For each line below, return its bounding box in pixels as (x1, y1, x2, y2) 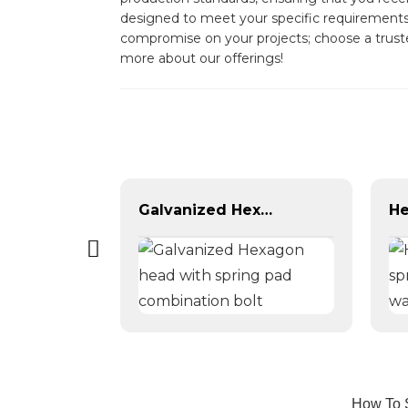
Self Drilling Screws (11, 200, 23, 219)
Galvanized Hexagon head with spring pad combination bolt (260, 200, 272, 219)
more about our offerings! (120, 50, 283, 66)
